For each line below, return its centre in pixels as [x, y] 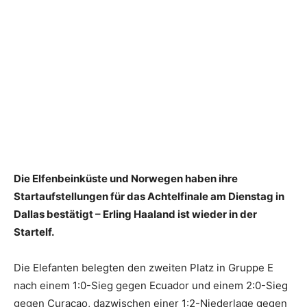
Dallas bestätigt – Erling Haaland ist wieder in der [135, 214]
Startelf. [34, 232]
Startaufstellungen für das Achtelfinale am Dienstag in [149, 197]
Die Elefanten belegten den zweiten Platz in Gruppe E [144, 268]
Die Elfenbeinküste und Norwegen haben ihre [126, 179]
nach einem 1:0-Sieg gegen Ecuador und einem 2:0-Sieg [151, 286]
